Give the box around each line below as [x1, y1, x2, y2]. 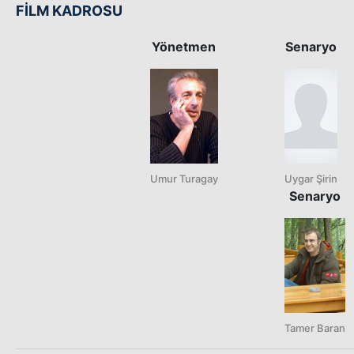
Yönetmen [152, 38, 217, 55]
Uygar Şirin [284, 171, 337, 185]
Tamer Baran [284, 321, 345, 334]
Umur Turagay [150, 171, 218, 185]
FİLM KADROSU [16, 2, 122, 19]
